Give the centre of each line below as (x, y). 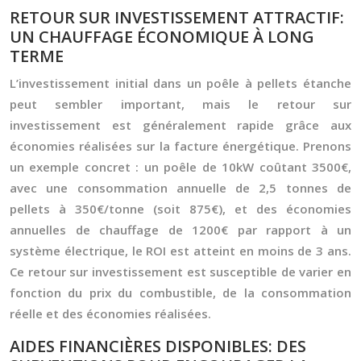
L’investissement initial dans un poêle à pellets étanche (180, 83)
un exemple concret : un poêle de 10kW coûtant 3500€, (180, 167)
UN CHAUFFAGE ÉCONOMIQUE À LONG (162, 37)
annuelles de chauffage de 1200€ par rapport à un (180, 230)
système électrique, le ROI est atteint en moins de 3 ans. (180, 251)
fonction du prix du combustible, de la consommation (180, 293)
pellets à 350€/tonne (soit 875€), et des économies (180, 209)
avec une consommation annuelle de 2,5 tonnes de (180, 188)
